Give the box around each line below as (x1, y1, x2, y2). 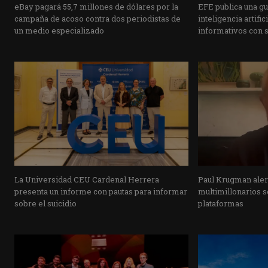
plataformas (197, 197, 243, 209)
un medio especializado (14, 25, 104, 36)
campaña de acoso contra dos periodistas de (14, 13, 181, 24)
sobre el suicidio (14, 197, 77, 209)
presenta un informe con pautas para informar (14, 185, 187, 197)
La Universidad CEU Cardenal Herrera (14, 173, 159, 185)
